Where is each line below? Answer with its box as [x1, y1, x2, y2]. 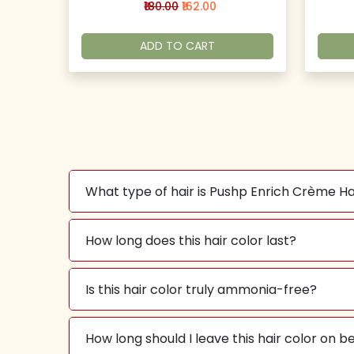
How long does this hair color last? [85, 231, 296, 250]
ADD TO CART [139, 38, 215, 54]
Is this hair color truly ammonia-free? [85, 280, 317, 299]
